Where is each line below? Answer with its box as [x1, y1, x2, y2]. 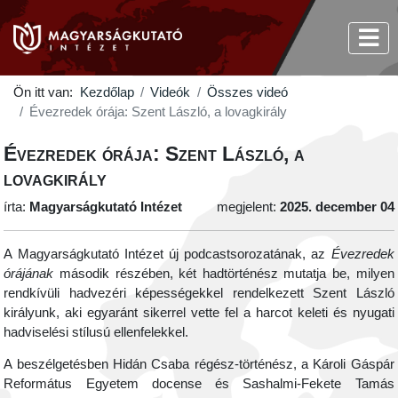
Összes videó [206, 85, 288, 100]
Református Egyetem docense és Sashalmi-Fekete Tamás [4, 377, 394, 392]
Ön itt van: [12, 85, 80, 100]
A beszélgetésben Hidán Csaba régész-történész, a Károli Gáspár [4, 357, 394, 372]
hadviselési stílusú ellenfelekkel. [4, 324, 189, 339]
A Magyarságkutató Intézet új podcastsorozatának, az [4, 246, 331, 261]
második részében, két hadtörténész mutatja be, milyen [53, 266, 394, 281]
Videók [150, 85, 191, 100]
